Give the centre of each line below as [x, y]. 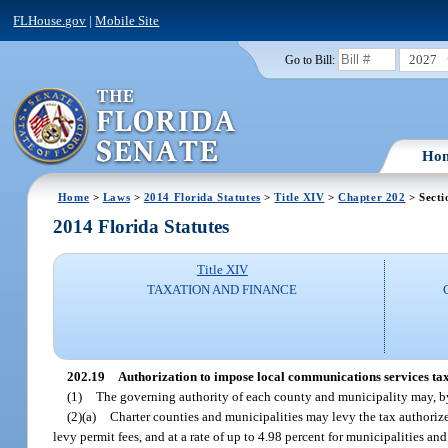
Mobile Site [127, 20]
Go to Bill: [309, 59]
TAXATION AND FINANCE [222, 290]
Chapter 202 [372, 196]
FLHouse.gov [50, 20]
